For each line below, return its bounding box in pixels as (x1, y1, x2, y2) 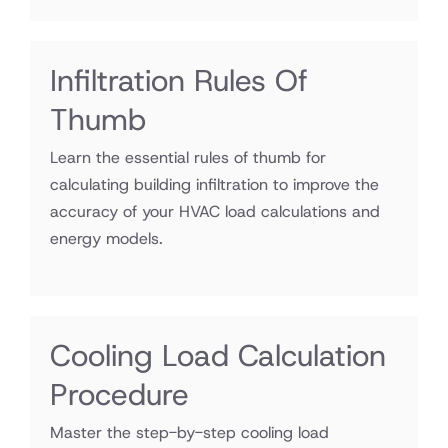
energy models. (50, 228, 163, 249)
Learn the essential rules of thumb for (50, 147, 326, 168)
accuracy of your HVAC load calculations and (50, 201, 380, 222)
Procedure (50, 375, 189, 414)
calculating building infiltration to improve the (50, 174, 379, 195)
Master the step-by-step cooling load (50, 422, 329, 443)
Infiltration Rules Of (50, 61, 308, 100)
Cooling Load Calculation (50, 336, 386, 375)
